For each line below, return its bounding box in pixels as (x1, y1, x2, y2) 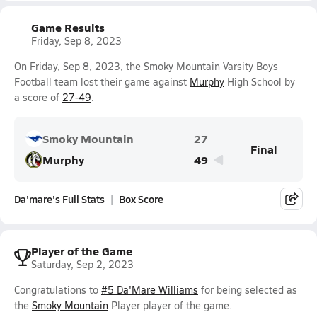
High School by (224, 75, 295, 88)
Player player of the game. (108, 299, 232, 312)
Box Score (119, 192, 163, 206)
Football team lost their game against (14, 75, 190, 88)
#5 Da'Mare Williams (101, 283, 198, 296)
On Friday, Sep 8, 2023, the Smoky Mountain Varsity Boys (14, 59, 278, 73)
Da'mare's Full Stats (14, 192, 105, 206)
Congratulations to (14, 283, 101, 296)
